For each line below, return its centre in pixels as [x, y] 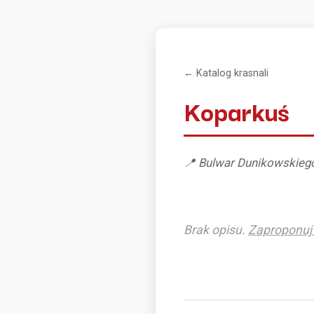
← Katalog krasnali [226, 73]
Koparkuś [237, 111]
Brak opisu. [216, 230]
